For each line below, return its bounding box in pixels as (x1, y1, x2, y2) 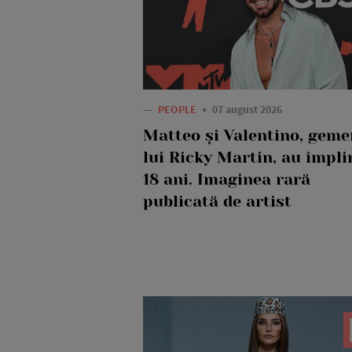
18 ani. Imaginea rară (143, 170, 310, 189)
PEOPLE (158, 102, 199, 117)
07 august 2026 (212, 102, 282, 117)
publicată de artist (143, 192, 291, 211)
